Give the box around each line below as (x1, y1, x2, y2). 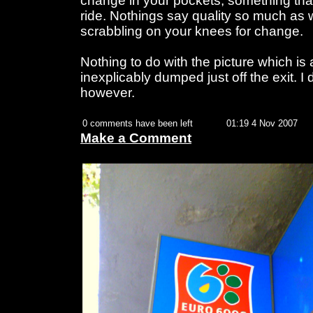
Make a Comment (80, 131, 191, 146)
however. (80, 85, 135, 101)
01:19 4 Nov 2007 (226, 118, 298, 129)
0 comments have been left (82, 118, 193, 129)
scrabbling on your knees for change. (80, 24, 303, 39)
